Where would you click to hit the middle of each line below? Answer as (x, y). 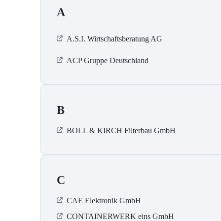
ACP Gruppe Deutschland (108, 61)
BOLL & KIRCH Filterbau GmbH (121, 131)
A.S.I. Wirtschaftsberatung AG (114, 39)
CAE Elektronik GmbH (104, 201)
